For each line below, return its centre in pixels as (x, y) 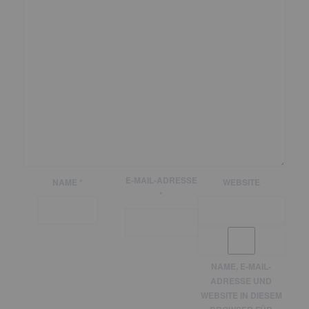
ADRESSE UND (241, 280)
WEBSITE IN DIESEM (241, 295)
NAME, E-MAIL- (241, 266)
